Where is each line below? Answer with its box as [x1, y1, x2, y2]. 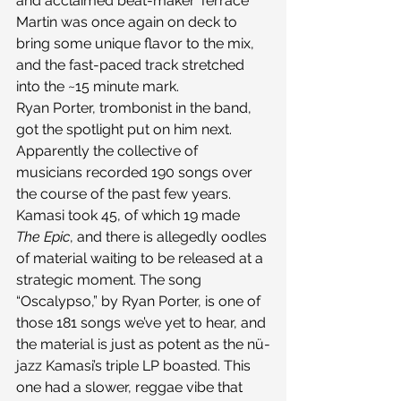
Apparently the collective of [16, 141, 201, 159]
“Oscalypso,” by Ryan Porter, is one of [16, 292, 264, 310]
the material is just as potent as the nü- [16, 335, 270, 353]
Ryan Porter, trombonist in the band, [16, 98, 255, 116]
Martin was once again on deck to [16, 13, 241, 30]
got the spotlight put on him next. [16, 120, 235, 138]
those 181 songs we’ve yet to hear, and [16, 313, 269, 331]
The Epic [16, 227, 70, 245]
